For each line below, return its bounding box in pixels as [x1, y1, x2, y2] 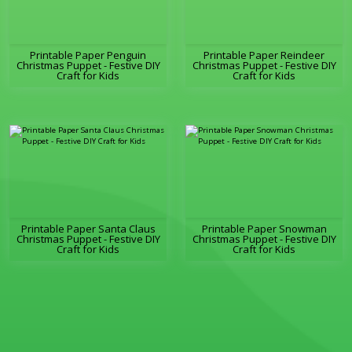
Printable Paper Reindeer [203, 48, 324, 63]
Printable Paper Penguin [30, 48, 146, 63]
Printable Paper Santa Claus [20, 222, 156, 236]
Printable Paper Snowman [201, 222, 327, 236]
